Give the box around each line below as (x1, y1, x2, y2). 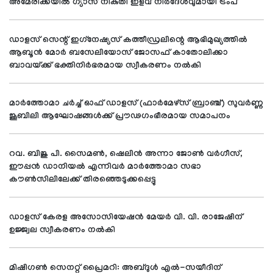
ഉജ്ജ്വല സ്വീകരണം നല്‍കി (9, 225, 118, 236)
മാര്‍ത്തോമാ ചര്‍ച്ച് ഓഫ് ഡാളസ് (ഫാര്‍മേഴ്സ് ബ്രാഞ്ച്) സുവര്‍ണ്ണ (9, 99, 263, 109)
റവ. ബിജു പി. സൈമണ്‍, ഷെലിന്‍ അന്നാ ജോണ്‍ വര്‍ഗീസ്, (9, 149, 243, 160)
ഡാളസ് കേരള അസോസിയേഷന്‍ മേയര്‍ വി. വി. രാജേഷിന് (9, 213, 243, 223)
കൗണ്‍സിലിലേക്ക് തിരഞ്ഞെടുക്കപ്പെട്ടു (9, 175, 156, 185)
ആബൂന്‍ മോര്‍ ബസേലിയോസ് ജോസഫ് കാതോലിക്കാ (9, 48, 228, 58)
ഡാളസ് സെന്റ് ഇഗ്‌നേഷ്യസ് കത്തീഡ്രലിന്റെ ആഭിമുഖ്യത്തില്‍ (9, 35, 247, 46)
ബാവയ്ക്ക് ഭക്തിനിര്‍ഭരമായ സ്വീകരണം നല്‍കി (9, 61, 201, 71)
